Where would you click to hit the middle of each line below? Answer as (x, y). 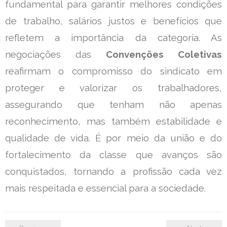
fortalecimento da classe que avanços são (113, 155)
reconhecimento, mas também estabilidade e (113, 121)
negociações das (55, 54)
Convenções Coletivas (164, 54)
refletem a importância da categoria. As (113, 37)
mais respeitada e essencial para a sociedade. (105, 188)
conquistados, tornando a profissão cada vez (113, 171)
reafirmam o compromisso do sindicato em (113, 71)
